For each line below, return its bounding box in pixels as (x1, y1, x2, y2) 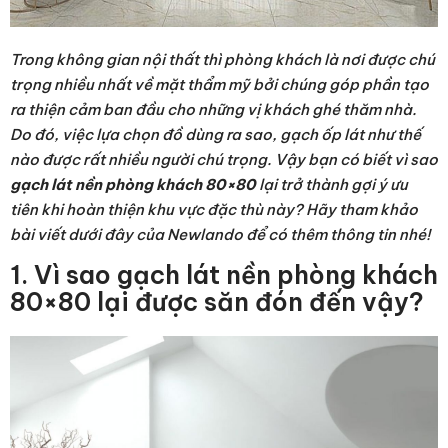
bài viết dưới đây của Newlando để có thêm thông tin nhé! (10, 225, 431, 245)
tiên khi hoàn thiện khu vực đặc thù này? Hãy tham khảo (10, 200, 418, 220)
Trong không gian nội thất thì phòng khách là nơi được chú (10, 50, 435, 70)
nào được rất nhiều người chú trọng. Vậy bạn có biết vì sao (10, 150, 438, 170)
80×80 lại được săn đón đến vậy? (10, 286, 424, 319)
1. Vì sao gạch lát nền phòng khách (10, 259, 438, 292)
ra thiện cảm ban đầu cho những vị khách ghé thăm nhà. (10, 100, 417, 120)
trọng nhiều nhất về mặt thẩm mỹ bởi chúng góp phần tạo (10, 75, 429, 95)
